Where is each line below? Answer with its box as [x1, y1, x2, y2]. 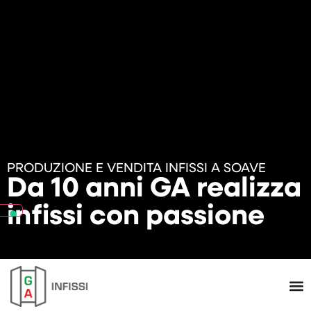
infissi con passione [7, 203, 264, 231]
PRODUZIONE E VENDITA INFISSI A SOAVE [7, 162, 266, 176]
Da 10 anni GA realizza [7, 176, 301, 203]
